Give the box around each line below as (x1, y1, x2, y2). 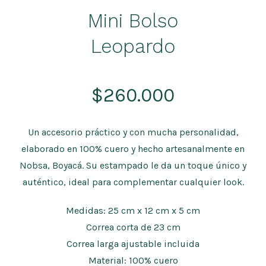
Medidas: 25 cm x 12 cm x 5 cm (66, 204, 200, 216)
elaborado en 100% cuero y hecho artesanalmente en (21, 142, 245, 154)
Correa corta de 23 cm (85, 221, 180, 233)
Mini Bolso (88, 9, 178, 32)
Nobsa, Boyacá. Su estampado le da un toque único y (20, 159, 246, 171)
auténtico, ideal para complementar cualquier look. (22, 176, 244, 188)
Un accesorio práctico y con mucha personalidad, (27, 126, 239, 138)
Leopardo (91, 34, 175, 58)
